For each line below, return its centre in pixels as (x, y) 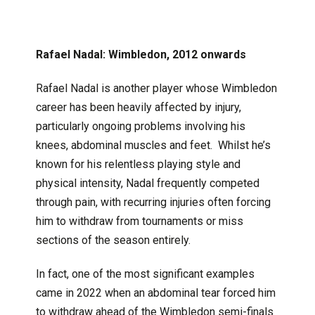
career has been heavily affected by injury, (138, 107)
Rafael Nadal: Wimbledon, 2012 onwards (141, 54)
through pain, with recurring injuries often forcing (153, 202)
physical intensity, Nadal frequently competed (147, 183)
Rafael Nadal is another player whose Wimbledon (156, 88)
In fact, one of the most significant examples (145, 274)
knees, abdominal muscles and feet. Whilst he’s (153, 145)
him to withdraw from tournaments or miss (139, 221)
